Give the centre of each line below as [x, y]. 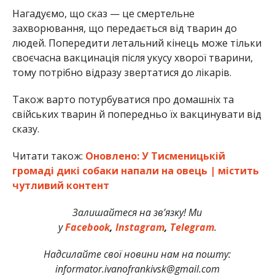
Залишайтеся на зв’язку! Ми [137, 212]
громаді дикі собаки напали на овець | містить [135, 170]
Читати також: [48, 156]
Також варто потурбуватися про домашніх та [123, 99]
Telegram [192, 227]
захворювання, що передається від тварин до [124, 28]
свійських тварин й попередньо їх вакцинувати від [137, 114]
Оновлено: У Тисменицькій [155, 156]
